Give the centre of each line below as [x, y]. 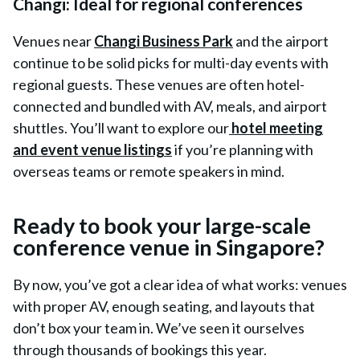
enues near [58, 41]
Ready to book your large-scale [162, 225]
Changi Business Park [164, 41]
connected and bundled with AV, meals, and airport [170, 106]
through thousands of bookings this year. [140, 350]
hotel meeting [277, 128]
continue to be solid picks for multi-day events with [171, 63]
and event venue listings [92, 149]
